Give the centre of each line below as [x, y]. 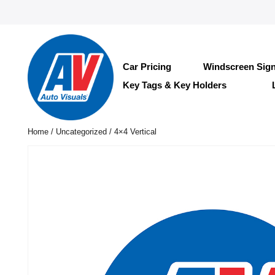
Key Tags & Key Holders [174, 85]
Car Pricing [147, 66]
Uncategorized [81, 132]
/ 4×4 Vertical [131, 132]
